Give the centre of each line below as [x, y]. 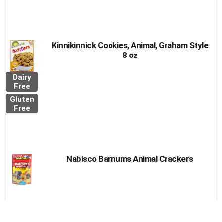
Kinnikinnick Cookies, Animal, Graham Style [130, 45]
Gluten [22, 99]
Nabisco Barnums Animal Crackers [130, 159]
